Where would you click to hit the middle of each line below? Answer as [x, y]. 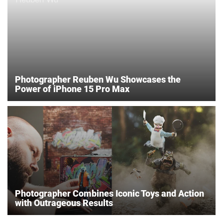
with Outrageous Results [64, 203]
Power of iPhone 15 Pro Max [72, 89]
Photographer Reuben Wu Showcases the [98, 79]
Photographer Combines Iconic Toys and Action [110, 193]
